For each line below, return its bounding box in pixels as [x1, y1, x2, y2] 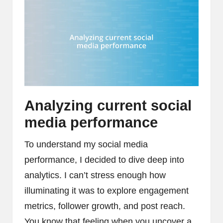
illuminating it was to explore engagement [24, 185, 189, 196]
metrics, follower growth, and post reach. [24, 201, 185, 211]
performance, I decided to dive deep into [24, 154, 184, 165]
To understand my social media [24, 139, 148, 149]
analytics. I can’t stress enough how [24, 170, 166, 180]
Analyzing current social [24, 97, 192, 113]
